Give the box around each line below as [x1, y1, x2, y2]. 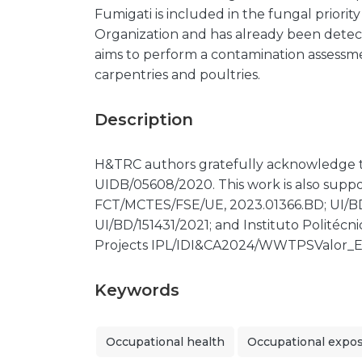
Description [95, 110, 193, 129]
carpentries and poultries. [95, 67, 260, 82]
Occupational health [106, 335, 225, 349]
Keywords [95, 280, 179, 300]
